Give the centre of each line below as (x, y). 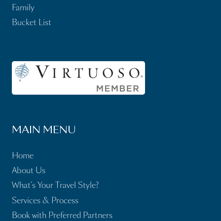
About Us (29, 171)
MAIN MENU (44, 131)
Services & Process (45, 200)
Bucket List (32, 23)
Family (23, 8)
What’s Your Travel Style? (55, 185)
